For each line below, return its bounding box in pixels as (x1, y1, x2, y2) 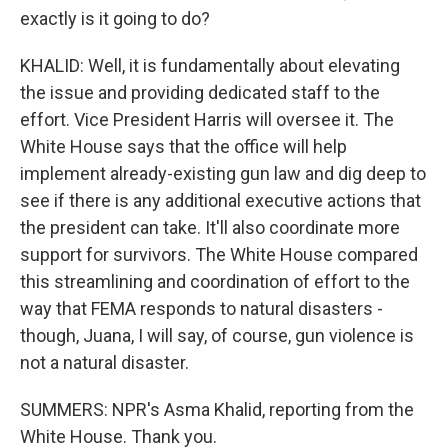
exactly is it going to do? (20, 8, 210, 29)
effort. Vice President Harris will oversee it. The (20, 109, 394, 130)
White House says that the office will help (20, 136, 347, 157)
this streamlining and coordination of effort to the (20, 271, 410, 292)
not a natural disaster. (20, 352, 189, 373)
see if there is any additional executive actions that (20, 190, 421, 211)
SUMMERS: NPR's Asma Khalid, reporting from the (20, 399, 414, 420)
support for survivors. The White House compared (20, 244, 418, 265)
